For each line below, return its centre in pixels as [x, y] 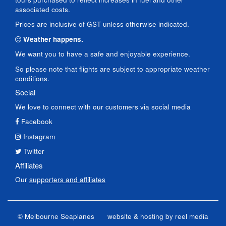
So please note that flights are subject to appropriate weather [112, 69]
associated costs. [43, 9]
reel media [192, 216]
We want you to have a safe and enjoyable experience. [103, 54]
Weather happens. [53, 39]
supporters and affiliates [67, 179]
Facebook [37, 121]
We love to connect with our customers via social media [103, 106]
